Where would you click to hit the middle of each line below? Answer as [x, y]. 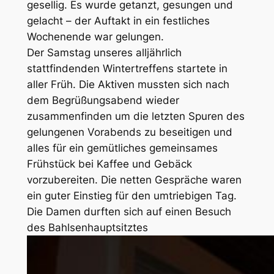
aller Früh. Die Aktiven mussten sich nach [128, 85]
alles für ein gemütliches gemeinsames [122, 148]
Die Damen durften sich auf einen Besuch [129, 212]
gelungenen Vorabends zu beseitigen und [129, 132]
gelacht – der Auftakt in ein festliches [118, 21]
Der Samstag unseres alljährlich [104, 53]
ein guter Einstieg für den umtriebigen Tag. [131, 196]
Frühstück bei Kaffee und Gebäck [109, 164]
